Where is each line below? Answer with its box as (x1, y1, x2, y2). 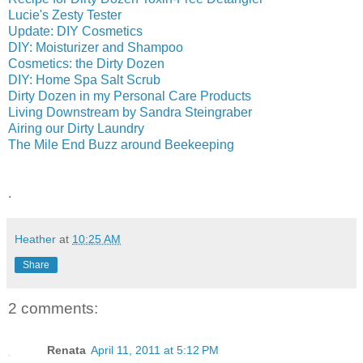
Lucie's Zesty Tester (8, 7, 122, 22)
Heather (15, 232, 56, 246)
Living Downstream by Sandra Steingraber (8, 105, 252, 119)
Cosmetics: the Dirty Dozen (8, 56, 164, 70)
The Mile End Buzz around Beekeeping (8, 137, 234, 152)
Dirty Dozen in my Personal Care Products (8, 88, 251, 103)
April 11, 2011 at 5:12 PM (91, 344, 219, 357)
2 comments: (8, 299, 98, 317)
